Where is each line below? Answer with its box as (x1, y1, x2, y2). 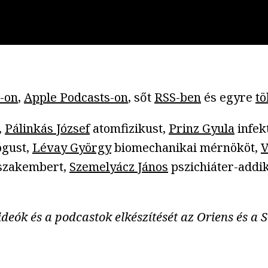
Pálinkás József (5, 120, 90, 136)
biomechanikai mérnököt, (111, 139, 261, 156)
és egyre (201, 89, 255, 105)
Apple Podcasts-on (24, 89, 128, 105)
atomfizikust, (90, 120, 169, 136)
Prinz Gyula (169, 120, 234, 136)
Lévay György (32, 139, 111, 156)
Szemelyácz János (69, 158, 168, 175)
